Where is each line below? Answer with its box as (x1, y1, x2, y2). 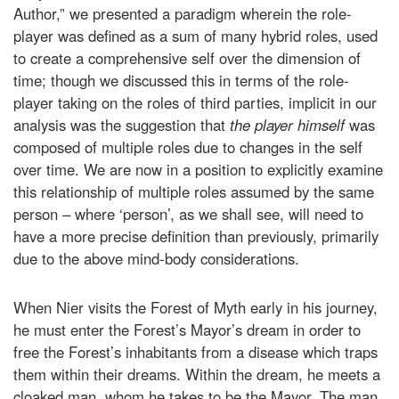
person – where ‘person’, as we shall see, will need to (13, 202, 363, 224)
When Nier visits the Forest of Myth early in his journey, (13, 296, 378, 318)
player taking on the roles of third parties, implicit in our (13, 91, 377, 113)
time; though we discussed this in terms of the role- (13, 69, 349, 91)
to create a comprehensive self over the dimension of (13, 46, 361, 69)
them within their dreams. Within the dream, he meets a (13, 362, 380, 385)
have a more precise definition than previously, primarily (13, 224, 379, 247)
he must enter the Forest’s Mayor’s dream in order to (13, 318, 361, 340)
